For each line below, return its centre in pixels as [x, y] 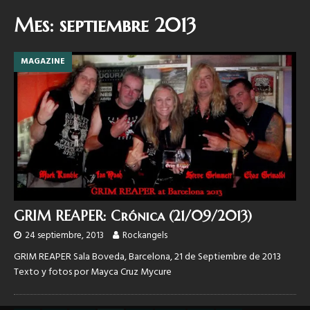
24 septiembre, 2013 [64, 236]
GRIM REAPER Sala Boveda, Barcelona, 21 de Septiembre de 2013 [147, 257]
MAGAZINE [43, 61]
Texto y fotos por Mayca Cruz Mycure [93, 273]
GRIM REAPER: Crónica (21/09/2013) [133, 217]
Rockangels [145, 236]
